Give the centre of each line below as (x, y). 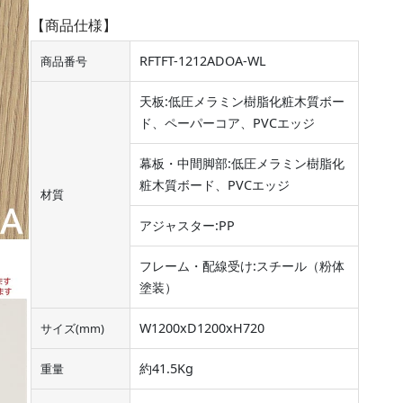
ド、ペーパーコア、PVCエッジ (227, 123)
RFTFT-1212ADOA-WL (203, 61)
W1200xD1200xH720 (202, 328)
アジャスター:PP (187, 226)
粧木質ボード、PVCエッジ (215, 185)
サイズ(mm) (72, 329)
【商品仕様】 (74, 26)
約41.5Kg (166, 369)
